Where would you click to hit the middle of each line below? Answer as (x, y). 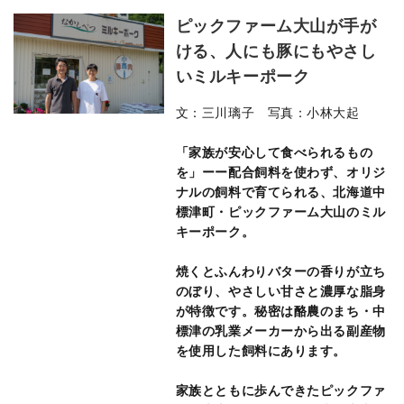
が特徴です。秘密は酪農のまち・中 (280, 311)
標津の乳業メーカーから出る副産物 (280, 331)
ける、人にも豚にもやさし (276, 51)
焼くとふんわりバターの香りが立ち (280, 271)
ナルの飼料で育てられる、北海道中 (280, 192)
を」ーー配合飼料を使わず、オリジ (280, 172)
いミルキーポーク (243, 77)
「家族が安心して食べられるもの (274, 152)
